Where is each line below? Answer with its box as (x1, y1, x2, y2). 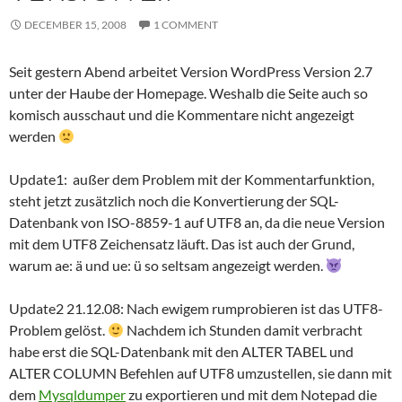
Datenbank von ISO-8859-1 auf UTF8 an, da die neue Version (9, 214, 385, 231)
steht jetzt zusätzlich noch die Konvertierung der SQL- (9, 192, 339, 209)
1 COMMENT (153, 18, 218, 31)
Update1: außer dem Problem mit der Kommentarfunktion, (9, 170, 374, 188)
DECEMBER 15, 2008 (24, 18, 127, 31)
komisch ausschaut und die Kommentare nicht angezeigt (9, 106, 354, 123)
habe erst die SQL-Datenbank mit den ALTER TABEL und (9, 343, 354, 360)
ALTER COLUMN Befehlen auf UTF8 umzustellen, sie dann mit (9, 364, 392, 381)
